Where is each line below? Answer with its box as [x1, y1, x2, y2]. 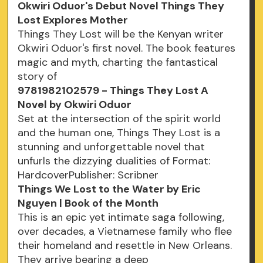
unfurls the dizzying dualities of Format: [18, 154, 211, 168]
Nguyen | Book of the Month [18, 196, 159, 211]
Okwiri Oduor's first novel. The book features [18, 41, 236, 56]
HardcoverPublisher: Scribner [18, 168, 159, 183]
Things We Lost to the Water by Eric [18, 182, 201, 197]
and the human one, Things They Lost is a [18, 126, 221, 140]
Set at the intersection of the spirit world [18, 112, 221, 126]
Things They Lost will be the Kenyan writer [18, 27, 224, 42]
